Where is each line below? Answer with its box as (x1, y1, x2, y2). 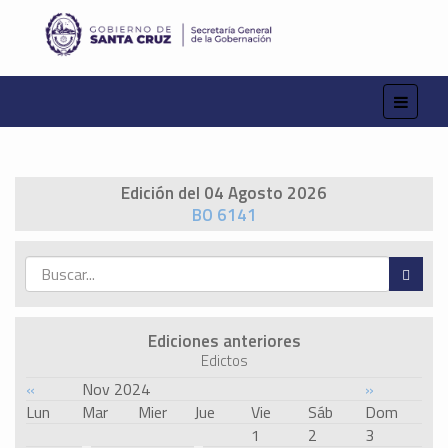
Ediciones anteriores (147, 328, 301, 355)
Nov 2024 (82, 377, 150, 402)
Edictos (200, 349, 248, 373)
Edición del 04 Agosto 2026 (121, 180, 327, 207)
